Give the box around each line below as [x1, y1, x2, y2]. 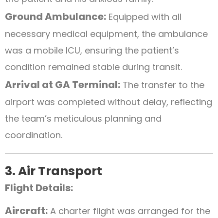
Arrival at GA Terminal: [5, 77, 120, 91]
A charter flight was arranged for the [48, 204, 210, 217]
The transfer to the [120, 78, 204, 91]
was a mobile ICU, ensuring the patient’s [5, 44, 179, 56]
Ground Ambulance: [5, 9, 106, 23]
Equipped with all [106, 10, 182, 23]
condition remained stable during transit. [5, 60, 182, 73]
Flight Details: [5, 181, 73, 195]
